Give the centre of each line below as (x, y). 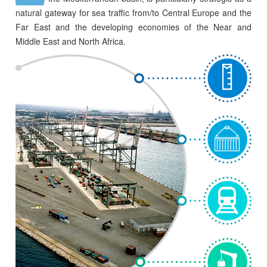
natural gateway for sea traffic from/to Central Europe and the (133, 13)
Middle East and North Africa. (71, 41)
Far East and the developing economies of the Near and (133, 27)
